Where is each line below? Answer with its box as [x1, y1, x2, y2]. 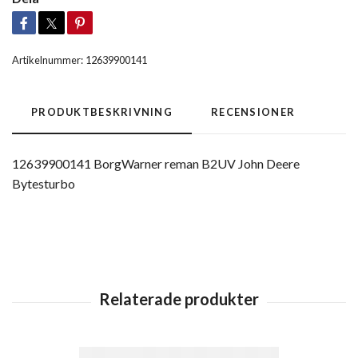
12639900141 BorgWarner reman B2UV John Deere [12, 155, 300, 171]
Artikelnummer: [12, 53, 83, 66]
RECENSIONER [211, 105, 296, 118]
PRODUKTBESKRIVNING [31, 105, 173, 118]
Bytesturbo [12, 175, 75, 191]
